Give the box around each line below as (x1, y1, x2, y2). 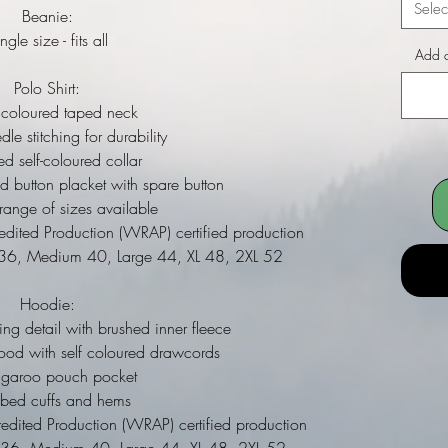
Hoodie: (19, 293, 75, 315)
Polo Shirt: (14, 77, 81, 99)
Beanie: (21, 5, 73, 27)
